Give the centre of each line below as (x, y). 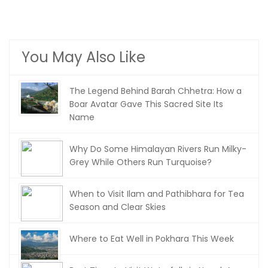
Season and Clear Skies (118, 207)
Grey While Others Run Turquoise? (141, 162)
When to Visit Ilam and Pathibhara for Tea (157, 194)
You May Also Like (83, 57)
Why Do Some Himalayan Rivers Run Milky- (158, 149)
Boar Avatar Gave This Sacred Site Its (146, 104)
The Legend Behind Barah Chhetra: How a (156, 91)
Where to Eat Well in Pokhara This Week (152, 239)
